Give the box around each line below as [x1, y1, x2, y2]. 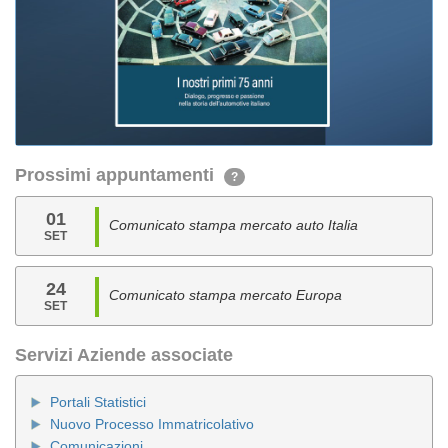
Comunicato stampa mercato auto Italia [109, 217, 359, 233]
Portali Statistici [50, 394, 146, 410]
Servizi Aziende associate [15, 345, 233, 365]
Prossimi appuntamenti [15, 165, 224, 185]
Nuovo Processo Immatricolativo [50, 416, 254, 432]
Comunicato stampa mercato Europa [109, 287, 343, 303]
